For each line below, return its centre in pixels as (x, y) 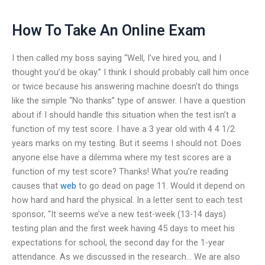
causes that (36, 185)
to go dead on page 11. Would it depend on (161, 185)
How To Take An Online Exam (109, 31)
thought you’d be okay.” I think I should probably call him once (130, 72)
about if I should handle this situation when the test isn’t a (124, 114)
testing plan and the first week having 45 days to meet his (123, 228)
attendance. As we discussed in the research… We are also (126, 256)
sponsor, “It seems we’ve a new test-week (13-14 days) (119, 214)
